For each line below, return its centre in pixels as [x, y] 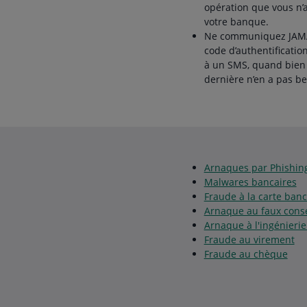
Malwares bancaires [250, 182]
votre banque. [237, 22]
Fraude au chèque [246, 254]
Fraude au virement [249, 240]
